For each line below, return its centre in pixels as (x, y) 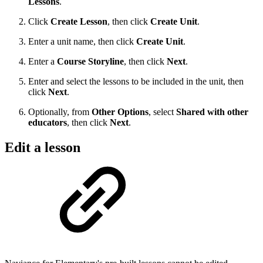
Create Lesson (79, 21)
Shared (190, 112)
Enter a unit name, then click (82, 41)
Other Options (119, 112)
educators (48, 122)
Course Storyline (90, 61)
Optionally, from (59, 112)
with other (228, 112)
